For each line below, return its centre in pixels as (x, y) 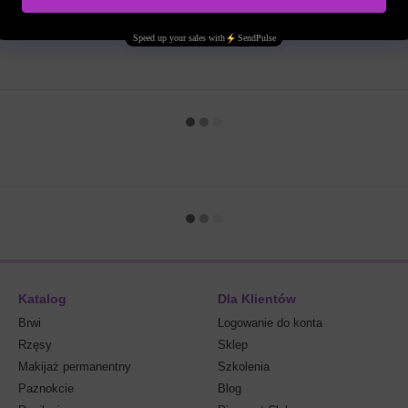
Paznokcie (46, 388)
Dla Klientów (257, 299)
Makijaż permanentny (75, 367)
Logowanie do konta (270, 323)
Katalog (42, 299)
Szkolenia (244, 367)
